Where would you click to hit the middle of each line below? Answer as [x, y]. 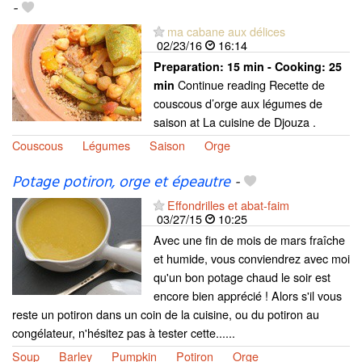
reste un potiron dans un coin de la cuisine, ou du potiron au [166, 314]
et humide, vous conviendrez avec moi [252, 258]
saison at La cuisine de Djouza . [235, 121]
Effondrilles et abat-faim [228, 204]
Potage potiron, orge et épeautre [121, 182]
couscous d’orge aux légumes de [238, 103]
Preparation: [190, 66]
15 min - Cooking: [278, 66]
